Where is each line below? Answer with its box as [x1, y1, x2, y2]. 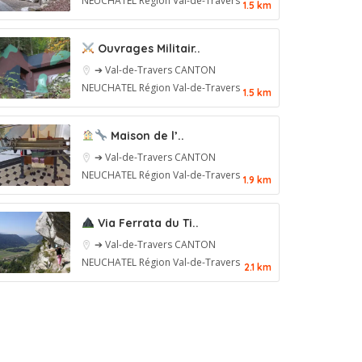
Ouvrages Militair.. [94, 41, 200, 56]
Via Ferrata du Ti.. [94, 216, 199, 230]
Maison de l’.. [107, 128, 184, 143]
